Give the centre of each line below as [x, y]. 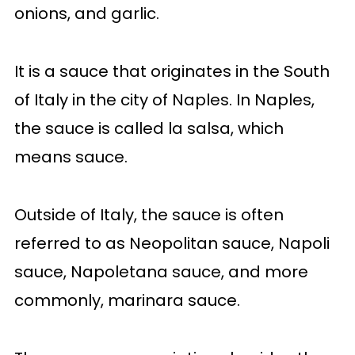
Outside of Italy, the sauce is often [149, 215]
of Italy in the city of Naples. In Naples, [164, 100]
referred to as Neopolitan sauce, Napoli [172, 243]
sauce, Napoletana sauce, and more [161, 272]
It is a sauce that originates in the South [172, 71]
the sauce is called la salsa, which [149, 128]
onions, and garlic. [86, 13]
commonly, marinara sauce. [127, 300]
